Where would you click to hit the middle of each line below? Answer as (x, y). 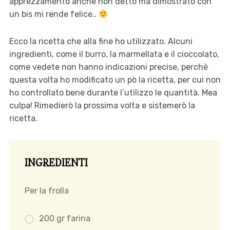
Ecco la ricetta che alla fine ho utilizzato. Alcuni (101, 42)
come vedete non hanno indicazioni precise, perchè (108, 67)
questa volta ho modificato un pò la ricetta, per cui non (115, 80)
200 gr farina (64, 219)
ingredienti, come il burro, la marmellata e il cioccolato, (114, 54)
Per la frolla (46, 191)
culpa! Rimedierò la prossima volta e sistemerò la (102, 106)
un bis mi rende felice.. (54, 14)
